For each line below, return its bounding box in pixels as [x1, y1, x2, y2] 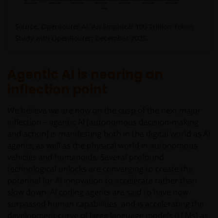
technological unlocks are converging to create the [7, 163, 193, 174]
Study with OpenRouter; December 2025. [15, 33, 148, 43]
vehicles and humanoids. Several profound [7, 151, 164, 163]
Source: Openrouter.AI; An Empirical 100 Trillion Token [15, 21, 193, 31]
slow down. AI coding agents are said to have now [7, 186, 188, 198]
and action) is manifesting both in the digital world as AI [7, 128, 210, 139]
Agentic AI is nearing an [7, 65, 163, 83]
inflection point [7, 80, 107, 98]
